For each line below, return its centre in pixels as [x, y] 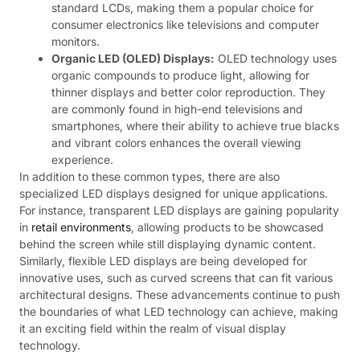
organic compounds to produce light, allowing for [180, 75]
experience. [82, 159]
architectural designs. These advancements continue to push [180, 294]
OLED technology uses [276, 58]
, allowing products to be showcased [227, 227]
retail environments [81, 227]
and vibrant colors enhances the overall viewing [176, 142]
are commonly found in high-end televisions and [177, 108]
